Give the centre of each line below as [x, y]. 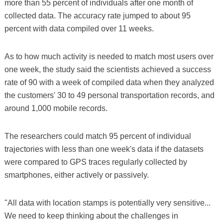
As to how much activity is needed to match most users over [109, 56]
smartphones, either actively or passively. [76, 175]
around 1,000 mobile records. [56, 108]
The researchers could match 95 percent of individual [98, 136]
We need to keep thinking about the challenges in [91, 216]
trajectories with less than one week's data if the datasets [104, 149]
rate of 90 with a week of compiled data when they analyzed [109, 82]
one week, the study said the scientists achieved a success [108, 69]
